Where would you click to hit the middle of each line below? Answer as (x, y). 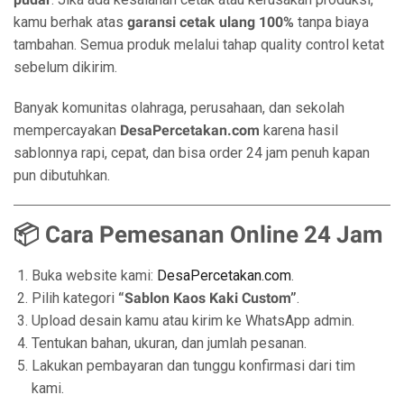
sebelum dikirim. (65, 67)
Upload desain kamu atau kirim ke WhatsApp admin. (193, 321)
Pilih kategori (75, 298)
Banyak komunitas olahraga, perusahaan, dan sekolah (179, 108)
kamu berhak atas (70, 22)
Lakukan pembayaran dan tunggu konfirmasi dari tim (193, 366)
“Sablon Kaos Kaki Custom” (207, 298)
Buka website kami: (94, 275)
